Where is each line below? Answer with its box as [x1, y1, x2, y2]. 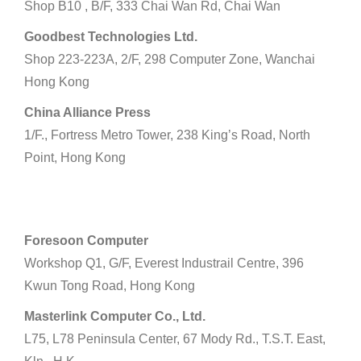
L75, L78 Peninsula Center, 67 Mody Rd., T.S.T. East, [24, 332, 326, 346]
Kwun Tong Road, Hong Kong [24, 279, 195, 293]
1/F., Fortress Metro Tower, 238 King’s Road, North [24, 128, 310, 143]
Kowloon [24, 189, 97, 211]
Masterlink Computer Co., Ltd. [24, 309, 205, 324]
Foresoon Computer [24, 234, 148, 248]
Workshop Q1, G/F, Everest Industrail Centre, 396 [24, 256, 304, 271]
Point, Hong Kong [24, 151, 126, 165]
